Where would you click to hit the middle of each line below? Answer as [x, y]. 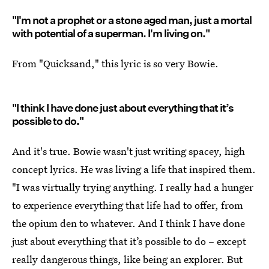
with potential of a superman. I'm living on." [111, 33]
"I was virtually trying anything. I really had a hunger [133, 187]
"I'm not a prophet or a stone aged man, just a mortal [132, 20]
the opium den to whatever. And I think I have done [128, 223]
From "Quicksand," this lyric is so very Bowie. [115, 63]
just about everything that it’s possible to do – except [129, 241]
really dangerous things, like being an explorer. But [127, 259]
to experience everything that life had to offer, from [128, 205]
